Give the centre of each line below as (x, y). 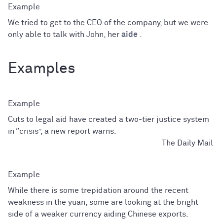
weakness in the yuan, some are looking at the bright (103, 202)
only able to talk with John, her (65, 34)
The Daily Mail (187, 143)
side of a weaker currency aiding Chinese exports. (98, 214)
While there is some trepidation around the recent (98, 190)
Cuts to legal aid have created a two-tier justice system (109, 119)
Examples (42, 69)
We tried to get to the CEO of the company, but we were (108, 22)
